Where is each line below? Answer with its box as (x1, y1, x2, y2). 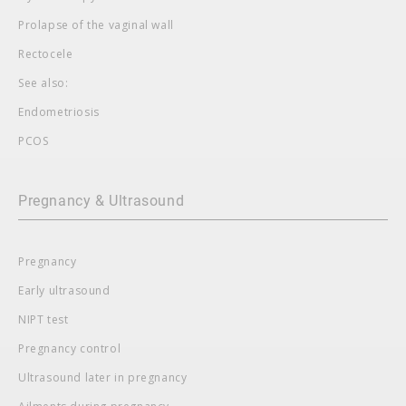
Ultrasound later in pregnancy (18, 369, 188, 385)
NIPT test (18, 311, 69, 327)
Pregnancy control (18, 340, 121, 356)
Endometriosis (18, 103, 100, 120)
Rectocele (18, 45, 73, 62)
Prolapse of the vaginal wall (18, 16, 174, 33)
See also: (18, 74, 69, 91)
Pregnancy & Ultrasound (18, 191, 185, 209)
